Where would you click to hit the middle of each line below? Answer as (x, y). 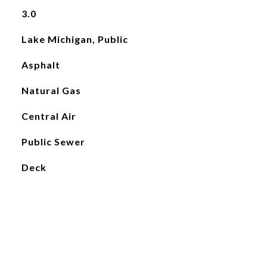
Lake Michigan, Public (74, 39)
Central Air (49, 116)
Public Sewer (53, 142)
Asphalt (41, 65)
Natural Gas (51, 90)
